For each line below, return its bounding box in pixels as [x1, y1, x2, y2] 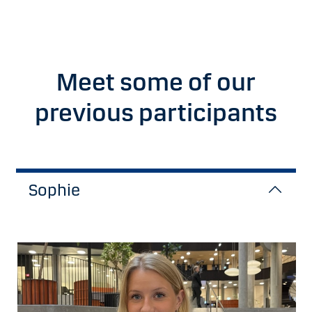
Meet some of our [56, 67, 256, 98]
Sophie [29, 180, 80, 201]
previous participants [35, 97, 277, 129]
